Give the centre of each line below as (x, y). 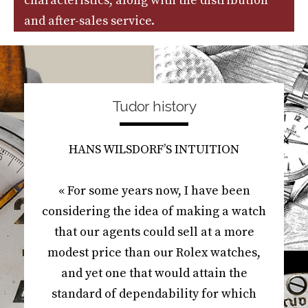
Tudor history (154, 106)
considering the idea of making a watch (154, 211)
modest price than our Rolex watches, (154, 252)
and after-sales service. (89, 21)
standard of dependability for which (154, 294)
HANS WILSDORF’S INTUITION (154, 149)
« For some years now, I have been (154, 190)
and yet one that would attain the (154, 273)
